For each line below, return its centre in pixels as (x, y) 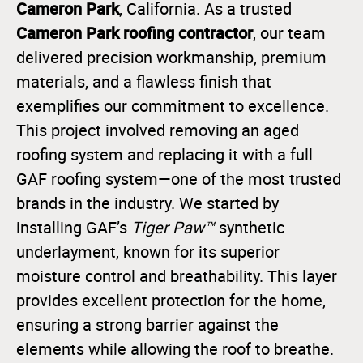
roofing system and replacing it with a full (164, 155)
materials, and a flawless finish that (144, 82)
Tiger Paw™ (173, 228)
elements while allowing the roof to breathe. (175, 349)
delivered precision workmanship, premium (171, 58)
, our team (289, 33)
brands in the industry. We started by (147, 203)
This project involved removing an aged (158, 130)
